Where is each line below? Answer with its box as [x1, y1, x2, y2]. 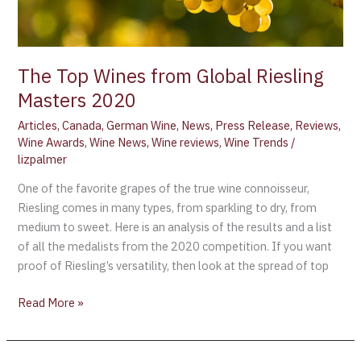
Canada [62, 117, 102, 133]
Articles [18, 117, 58, 133]
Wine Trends [224, 134, 289, 150]
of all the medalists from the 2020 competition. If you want [18, 239, 333, 255]
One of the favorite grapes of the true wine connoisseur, [18, 180, 310, 197]
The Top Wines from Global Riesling [18, 63, 325, 89]
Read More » [18, 295, 85, 311]
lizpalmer [18, 151, 68, 167]
